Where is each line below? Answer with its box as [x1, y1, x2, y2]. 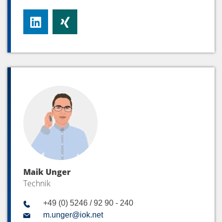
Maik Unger [23, 166, 71, 178]
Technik [23, 178, 51, 189]
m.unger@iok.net [43, 211, 103, 220]
